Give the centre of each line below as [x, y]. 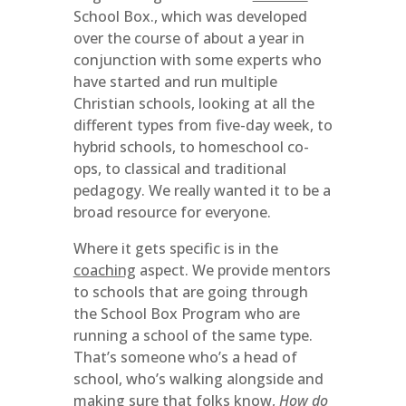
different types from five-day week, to [203, 125]
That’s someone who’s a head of [185, 357]
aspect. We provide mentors [233, 270]
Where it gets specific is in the [175, 248]
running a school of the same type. [193, 335]
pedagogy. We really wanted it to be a [202, 190]
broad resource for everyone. [172, 212]
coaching [104, 270]
